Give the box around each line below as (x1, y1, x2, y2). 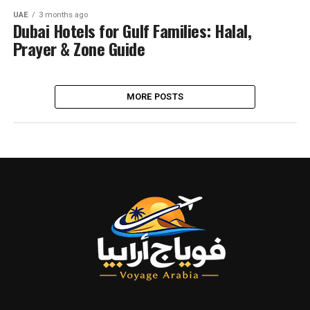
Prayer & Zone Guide (12, 36, 145, 61)
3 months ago (38, 10, 88, 19)
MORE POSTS (126, 91, 184, 102)
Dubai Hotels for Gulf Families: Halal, (12, 18, 252, 43)
